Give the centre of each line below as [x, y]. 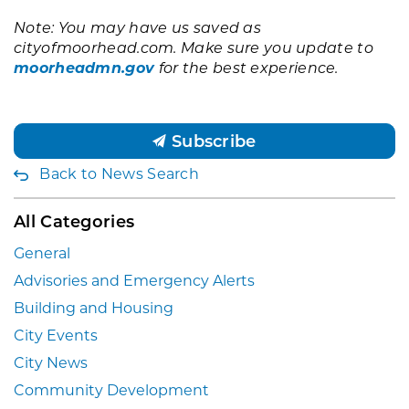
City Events [56, 335]
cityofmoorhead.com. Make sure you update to [194, 47]
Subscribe [211, 141]
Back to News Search [120, 173]
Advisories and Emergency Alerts [134, 280]
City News [51, 362]
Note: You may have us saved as [138, 27]
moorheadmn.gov [84, 67]
